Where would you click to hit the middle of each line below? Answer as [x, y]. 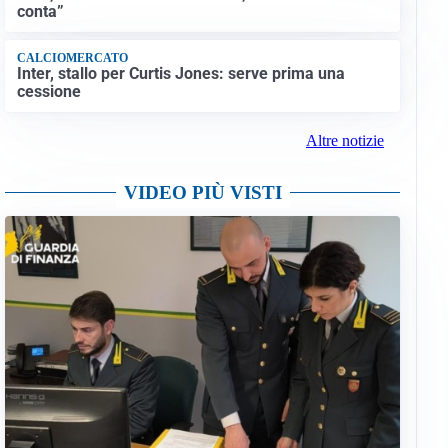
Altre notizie [344, 140]
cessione [48, 91]
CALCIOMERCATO [72, 58]
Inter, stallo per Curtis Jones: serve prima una [180, 73]
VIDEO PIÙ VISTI [202, 192]
